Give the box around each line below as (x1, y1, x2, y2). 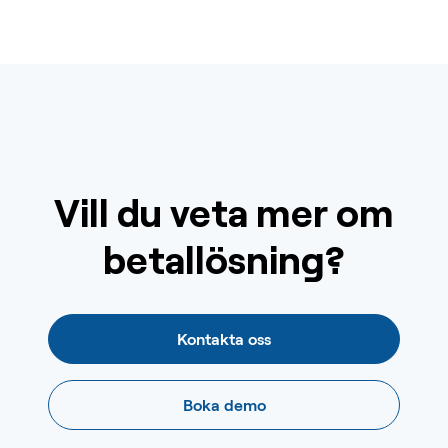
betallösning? (103, 235, 345, 282)
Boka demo (182, 394, 266, 415)
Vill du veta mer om (54, 188, 394, 235)
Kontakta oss (177, 328, 271, 349)
